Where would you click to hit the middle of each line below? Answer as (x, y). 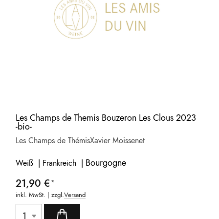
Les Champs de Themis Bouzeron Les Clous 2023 (106, 118)
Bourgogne (106, 163)
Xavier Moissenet (118, 141)
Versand (75, 195)
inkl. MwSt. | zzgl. (40, 195)
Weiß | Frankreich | (51, 163)
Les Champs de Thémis (53, 141)
